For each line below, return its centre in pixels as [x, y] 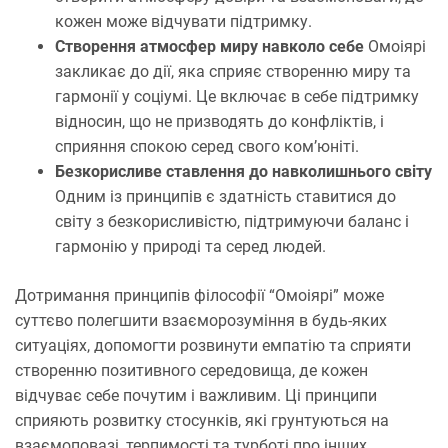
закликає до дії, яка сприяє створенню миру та [233, 71]
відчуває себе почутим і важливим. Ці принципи [196, 395]
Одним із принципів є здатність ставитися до [225, 196]
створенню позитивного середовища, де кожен [191, 370]
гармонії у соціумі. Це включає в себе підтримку [237, 96]
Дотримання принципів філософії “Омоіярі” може [199, 295]
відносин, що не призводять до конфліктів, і [219, 121]
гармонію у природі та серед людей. [190, 246]
